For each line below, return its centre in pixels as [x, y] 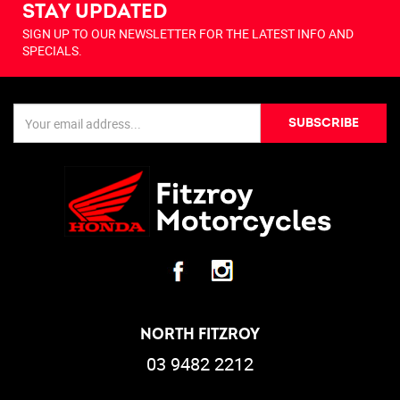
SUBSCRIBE [324, 123]
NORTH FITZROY [200, 335]
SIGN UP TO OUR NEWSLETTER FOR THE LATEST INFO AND [188, 34]
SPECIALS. [52, 51]
